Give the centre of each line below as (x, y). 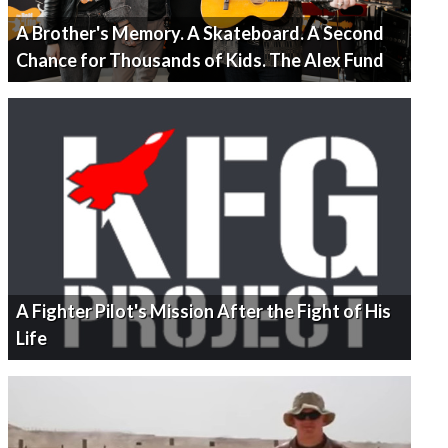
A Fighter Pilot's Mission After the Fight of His (203, 311)
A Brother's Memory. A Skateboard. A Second (199, 33)
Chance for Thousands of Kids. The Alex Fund (199, 60)
